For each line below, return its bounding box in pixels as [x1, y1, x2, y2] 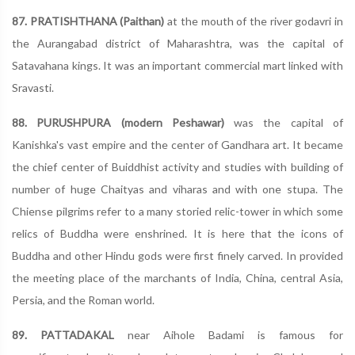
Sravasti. [12, 81, 54, 94]
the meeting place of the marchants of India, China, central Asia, [12, 271, 343, 284]
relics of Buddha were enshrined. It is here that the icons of [12, 227, 343, 240]
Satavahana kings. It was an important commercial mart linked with [12, 59, 343, 72]
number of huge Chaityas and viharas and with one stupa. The [12, 182, 343, 196]
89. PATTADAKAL [12, 328, 114, 342]
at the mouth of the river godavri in [164, 14, 344, 28]
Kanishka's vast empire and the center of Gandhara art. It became [12, 138, 343, 151]
